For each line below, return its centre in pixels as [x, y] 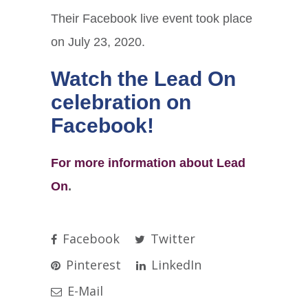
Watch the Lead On [143, 79]
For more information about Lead [148, 163]
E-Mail [84, 291]
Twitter [171, 239]
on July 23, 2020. [98, 42]
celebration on [121, 102]
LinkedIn [175, 265]
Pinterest [92, 265]
